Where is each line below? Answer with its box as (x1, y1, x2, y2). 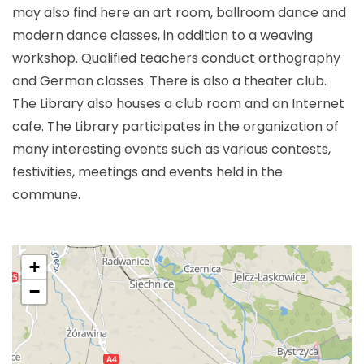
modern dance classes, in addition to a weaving (12, 25, 313, 45)
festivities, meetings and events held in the (12, 162, 283, 181)
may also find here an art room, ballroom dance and (12, 2, 346, 22)
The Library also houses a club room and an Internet (12, 93, 344, 113)
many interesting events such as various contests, (12, 139, 331, 158)
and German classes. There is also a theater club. (12, 71, 327, 90)
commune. (12, 184, 80, 204)
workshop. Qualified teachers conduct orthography (12, 48, 340, 67)
